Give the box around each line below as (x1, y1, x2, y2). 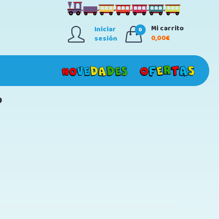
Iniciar (94, 24, 116, 35)
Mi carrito (151, 23, 184, 34)
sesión (94, 33, 117, 44)
